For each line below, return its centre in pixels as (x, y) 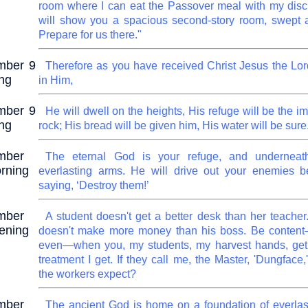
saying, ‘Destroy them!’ (94, 185)
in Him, (56, 80)
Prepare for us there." (90, 35)
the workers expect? (87, 274)
